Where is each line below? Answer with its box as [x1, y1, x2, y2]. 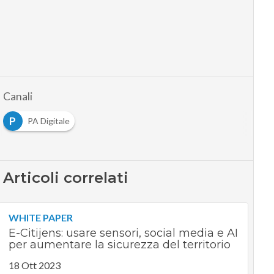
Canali [2, 90, 32, 103]
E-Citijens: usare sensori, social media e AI [8, 226, 238, 240]
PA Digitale [27, 116, 70, 127]
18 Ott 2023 [8, 259, 61, 272]
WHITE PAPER [8, 212, 73, 224]
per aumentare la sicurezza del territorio [8, 238, 231, 252]
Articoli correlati [2, 169, 128, 187]
